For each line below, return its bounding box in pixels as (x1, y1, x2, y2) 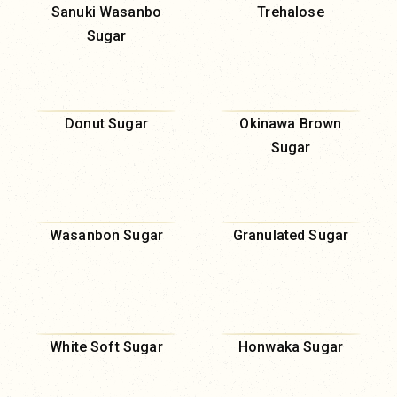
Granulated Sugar (232, 227, 349, 244)
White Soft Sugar (50, 339, 163, 355)
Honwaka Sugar (237, 339, 344, 355)
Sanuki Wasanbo (51, 4, 162, 20)
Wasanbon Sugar (49, 227, 164, 244)
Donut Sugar (65, 115, 148, 132)
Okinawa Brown (239, 115, 342, 132)
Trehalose (257, 4, 324, 20)
